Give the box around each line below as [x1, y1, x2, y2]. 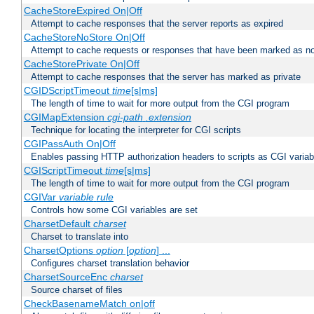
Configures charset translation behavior [31, 258, 189, 269]
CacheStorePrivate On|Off [23, 58, 139, 70]
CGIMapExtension [23, 111, 107, 123]
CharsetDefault [23, 218, 93, 230]
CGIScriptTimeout [23, 165, 105, 177]
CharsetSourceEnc [23, 271, 110, 283]
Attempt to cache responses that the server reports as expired [31, 18, 283, 29]
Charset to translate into [31, 231, 128, 243]
